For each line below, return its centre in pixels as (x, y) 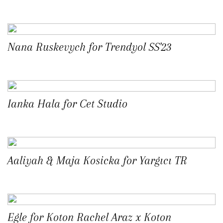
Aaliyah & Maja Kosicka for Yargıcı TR (97, 161)
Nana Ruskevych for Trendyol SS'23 (90, 47)
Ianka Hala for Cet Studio (67, 104)
